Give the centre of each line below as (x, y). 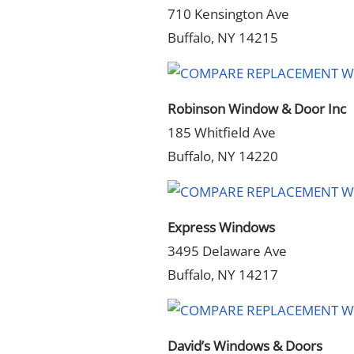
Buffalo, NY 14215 (223, 38)
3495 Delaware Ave (227, 251)
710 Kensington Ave (228, 14)
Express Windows (221, 227)
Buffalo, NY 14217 (223, 275)
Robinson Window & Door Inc (257, 109)
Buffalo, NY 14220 (223, 156)
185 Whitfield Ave (222, 132)
